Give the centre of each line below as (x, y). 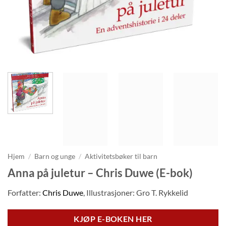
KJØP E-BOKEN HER (113, 219)
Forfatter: (25, 192)
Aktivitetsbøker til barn (121, 156)
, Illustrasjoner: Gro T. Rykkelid (136, 192)
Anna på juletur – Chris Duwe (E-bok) (100, 173)
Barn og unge (55, 156)
